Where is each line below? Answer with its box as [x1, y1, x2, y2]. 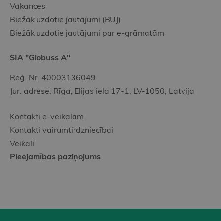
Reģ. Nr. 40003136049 [10, 73, 96, 83]
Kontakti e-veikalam [10, 111, 84, 122]
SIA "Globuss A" [10, 52, 70, 63]
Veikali [10, 138, 34, 148]
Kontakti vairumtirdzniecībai [10, 125, 113, 135]
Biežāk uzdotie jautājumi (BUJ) [10, 14, 121, 25]
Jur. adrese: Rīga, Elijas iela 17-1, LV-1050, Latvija [10, 86, 194, 96]
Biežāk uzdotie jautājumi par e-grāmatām [10, 28, 164, 38]
